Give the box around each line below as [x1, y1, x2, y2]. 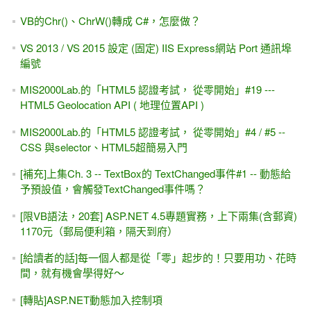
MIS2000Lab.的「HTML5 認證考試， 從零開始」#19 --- [19, 82, 275, 97]
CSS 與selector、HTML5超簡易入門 [19, 139, 187, 154]
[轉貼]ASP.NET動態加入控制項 [19, 292, 162, 307]
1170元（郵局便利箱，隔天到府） [19, 223, 178, 238]
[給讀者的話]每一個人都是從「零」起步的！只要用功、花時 [19, 250, 296, 265]
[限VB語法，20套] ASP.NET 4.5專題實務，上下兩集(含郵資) [19, 208, 297, 223]
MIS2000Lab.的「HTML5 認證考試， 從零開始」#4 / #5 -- [19, 124, 285, 139]
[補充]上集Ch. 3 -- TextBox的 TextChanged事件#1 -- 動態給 [19, 166, 291, 181]
